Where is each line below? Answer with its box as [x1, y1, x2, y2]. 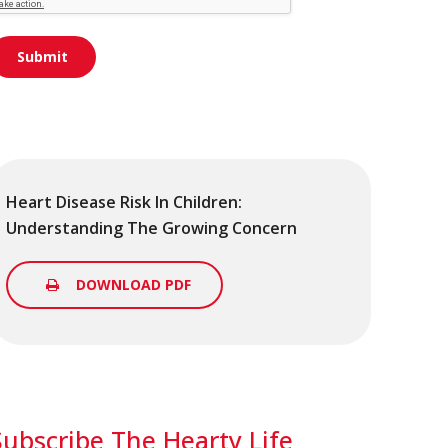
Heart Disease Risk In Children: [6, 190, 243, 213]
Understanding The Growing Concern [6, 216, 298, 239]
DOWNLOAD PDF [76, 274, 192, 294]
